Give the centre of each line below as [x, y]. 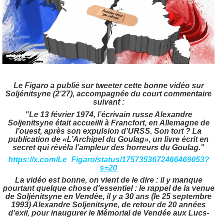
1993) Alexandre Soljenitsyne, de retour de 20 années [108, 204]
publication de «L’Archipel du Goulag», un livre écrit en [108, 139]
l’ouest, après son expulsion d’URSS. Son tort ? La [108, 131]
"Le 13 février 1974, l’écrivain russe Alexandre [108, 114]
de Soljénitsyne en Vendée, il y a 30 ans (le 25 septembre [108, 196]
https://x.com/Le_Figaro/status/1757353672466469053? [108, 159]
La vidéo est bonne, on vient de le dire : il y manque [108, 180]
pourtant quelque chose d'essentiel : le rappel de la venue [108, 188]
